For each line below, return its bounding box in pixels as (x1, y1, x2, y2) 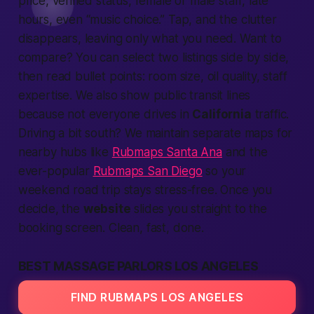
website (83, 202, 131, 216)
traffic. (251, 107, 289, 121)
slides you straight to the (130, 202, 267, 216)
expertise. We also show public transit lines (18, 88, 251, 102)
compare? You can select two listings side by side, (18, 50, 289, 64)
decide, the (18, 202, 83, 216)
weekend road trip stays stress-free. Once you (18, 183, 273, 197)
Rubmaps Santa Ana (111, 145, 222, 159)
